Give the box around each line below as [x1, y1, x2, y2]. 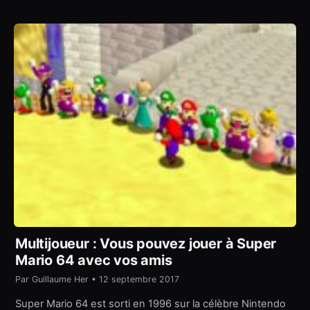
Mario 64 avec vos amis [15, 252, 172, 269]
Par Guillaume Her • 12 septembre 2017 [15, 274, 179, 285]
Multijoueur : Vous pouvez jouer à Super [15, 235, 277, 253]
